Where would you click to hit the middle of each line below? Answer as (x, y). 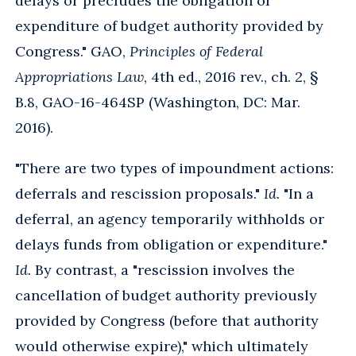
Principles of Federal (196, 51)
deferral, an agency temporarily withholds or (170, 219)
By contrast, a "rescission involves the (163, 269)
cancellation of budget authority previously (166, 295)
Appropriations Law (79, 76)
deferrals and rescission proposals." (139, 193)
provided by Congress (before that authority (167, 320)
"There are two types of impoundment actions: (174, 168)
